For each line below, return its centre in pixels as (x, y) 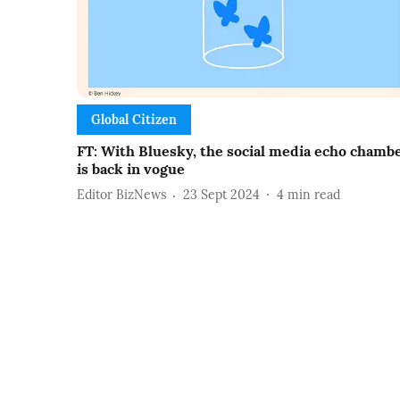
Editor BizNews (121, 195)
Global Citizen (134, 119)
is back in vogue (131, 168)
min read (314, 195)
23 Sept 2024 (221, 195)
